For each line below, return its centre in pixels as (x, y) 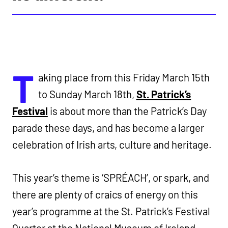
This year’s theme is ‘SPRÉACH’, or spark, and (111, 177)
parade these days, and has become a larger (108, 127)
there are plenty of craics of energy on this (105, 194)
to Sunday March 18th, (87, 94)
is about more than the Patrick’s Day (127, 111)
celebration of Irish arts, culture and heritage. (112, 144)
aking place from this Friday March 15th (124, 77)
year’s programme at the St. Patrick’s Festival (111, 211)
